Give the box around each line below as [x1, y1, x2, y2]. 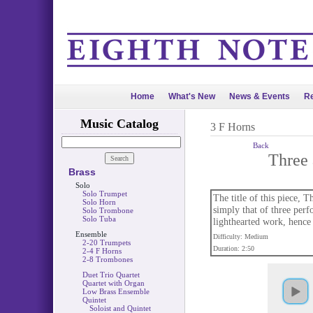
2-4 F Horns [82, 247, 122, 255]
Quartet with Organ [82, 279, 145, 287]
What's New [168, 92, 215, 101]
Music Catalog [80, 117, 159, 131]
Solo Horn [82, 198, 116, 206]
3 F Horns [210, 121, 255, 133]
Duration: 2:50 [212, 245, 254, 252]
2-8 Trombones [82, 255, 133, 263]
